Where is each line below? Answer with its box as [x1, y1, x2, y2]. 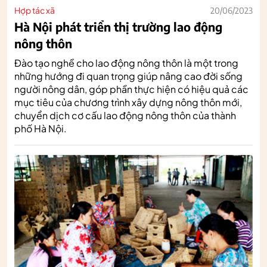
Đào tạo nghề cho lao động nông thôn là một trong [14, 56, 238, 69]
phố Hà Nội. [14, 122, 67, 135]
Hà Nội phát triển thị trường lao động [14, 18, 222, 34]
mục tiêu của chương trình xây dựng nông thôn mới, [14, 95, 242, 108]
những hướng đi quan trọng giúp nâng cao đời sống [14, 69, 243, 82]
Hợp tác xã [14, 4, 55, 15]
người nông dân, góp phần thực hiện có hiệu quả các [14, 82, 249, 95]
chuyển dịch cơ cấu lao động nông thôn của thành [14, 108, 236, 122]
